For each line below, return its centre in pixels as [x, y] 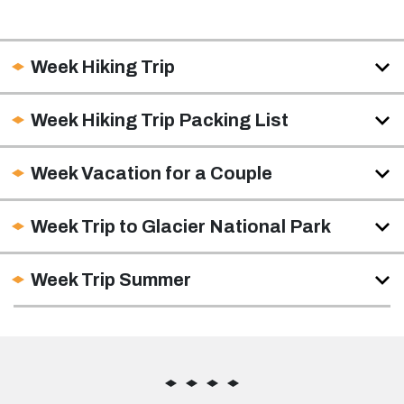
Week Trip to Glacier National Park [181, 227]
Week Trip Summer [111, 280]
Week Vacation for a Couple [151, 174]
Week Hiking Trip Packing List [160, 120]
